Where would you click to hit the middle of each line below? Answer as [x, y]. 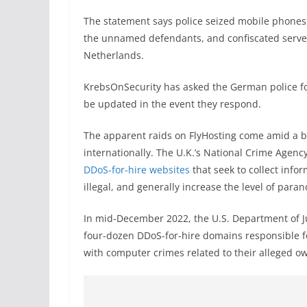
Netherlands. [114, 55]
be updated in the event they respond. [172, 104]
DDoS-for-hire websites [137, 170]
